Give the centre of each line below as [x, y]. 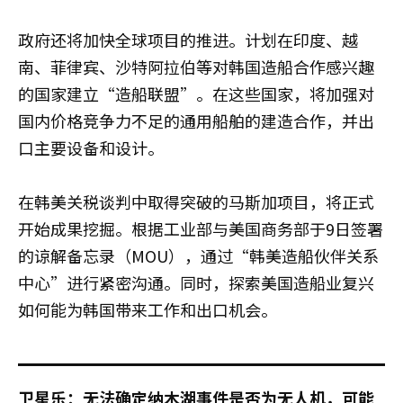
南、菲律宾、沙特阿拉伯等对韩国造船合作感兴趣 [196, 66]
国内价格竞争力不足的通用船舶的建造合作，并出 [196, 120]
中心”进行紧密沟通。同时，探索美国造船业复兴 [196, 282]
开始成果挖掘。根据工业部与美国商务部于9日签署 [201, 228]
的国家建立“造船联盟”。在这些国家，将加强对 [196, 93]
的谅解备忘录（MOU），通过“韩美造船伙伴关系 [198, 255]
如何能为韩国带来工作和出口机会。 [148, 309]
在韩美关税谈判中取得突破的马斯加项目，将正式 [196, 201]
